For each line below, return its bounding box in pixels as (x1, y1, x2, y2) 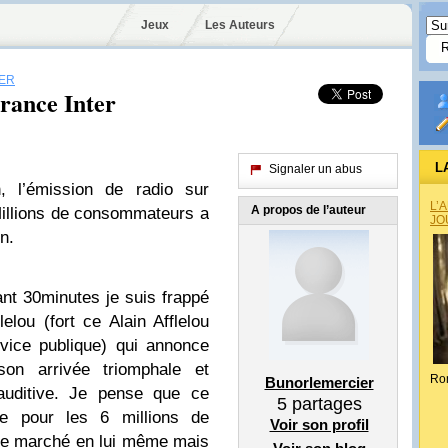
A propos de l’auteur (251, 203, 366, 217)
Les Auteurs (204, 18, 275, 32)
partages (286, 394, 362, 414)
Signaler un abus (269, 162, 362, 176)
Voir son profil (269, 416, 369, 433)
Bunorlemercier (264, 374, 374, 391)
